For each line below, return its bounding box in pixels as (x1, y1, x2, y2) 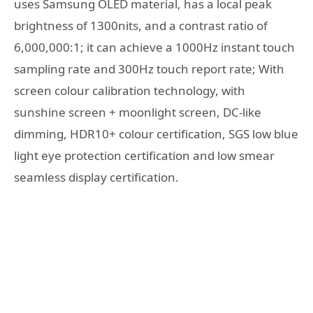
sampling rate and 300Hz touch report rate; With (14, 60, 284, 77)
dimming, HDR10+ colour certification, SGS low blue (14, 125, 298, 142)
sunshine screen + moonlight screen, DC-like (14, 103, 261, 120)
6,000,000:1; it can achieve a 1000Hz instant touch (14, 38, 295, 55)
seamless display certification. (14, 168, 179, 185)
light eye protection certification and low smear (14, 147, 275, 163)
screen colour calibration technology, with (14, 82, 245, 99)
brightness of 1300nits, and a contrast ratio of (14, 17, 268, 34)
